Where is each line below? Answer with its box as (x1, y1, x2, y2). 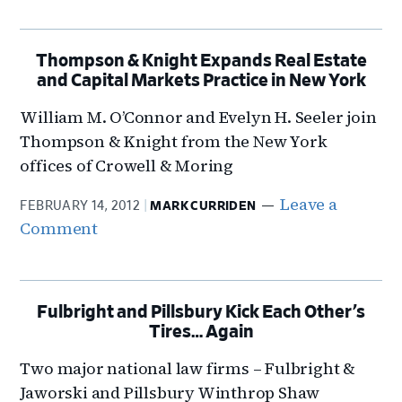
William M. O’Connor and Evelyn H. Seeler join (20, 106, 377, 128)
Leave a (280, 193, 337, 215)
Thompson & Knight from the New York (20, 130, 328, 153)
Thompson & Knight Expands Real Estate (35, 52, 367, 70)
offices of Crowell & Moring (20, 154, 234, 177)
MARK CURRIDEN (150, 200, 257, 213)
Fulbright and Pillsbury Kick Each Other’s (37, 303, 365, 321)
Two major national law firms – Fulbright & (20, 357, 356, 380)
